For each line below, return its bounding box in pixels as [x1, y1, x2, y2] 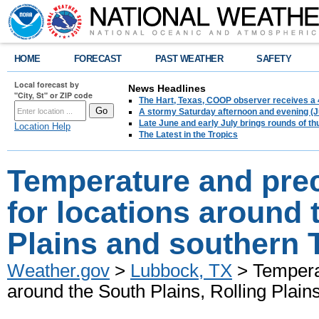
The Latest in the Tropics [139, 130, 238, 140]
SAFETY [256, 53, 292, 64]
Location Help [14, 121, 70, 132]
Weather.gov [7, 261, 110, 281]
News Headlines [128, 83, 206, 94]
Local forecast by [14, 79, 79, 90]
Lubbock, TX [130, 261, 232, 281]
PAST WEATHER [155, 53, 224, 64]
